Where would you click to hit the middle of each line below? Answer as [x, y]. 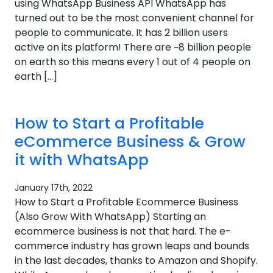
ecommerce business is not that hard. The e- [123, 231]
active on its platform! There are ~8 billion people [133, 47]
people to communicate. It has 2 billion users [121, 33]
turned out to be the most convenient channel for [134, 18]
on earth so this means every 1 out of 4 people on [133, 62]
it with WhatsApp [82, 160]
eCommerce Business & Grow [130, 142]
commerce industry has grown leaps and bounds [132, 246]
